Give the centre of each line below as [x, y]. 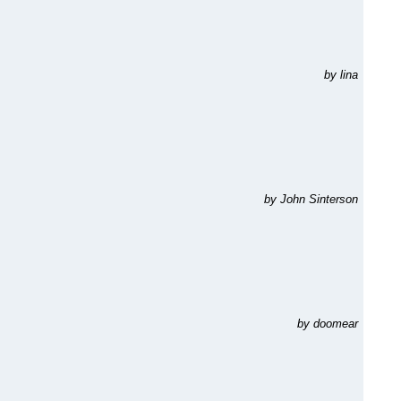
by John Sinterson [311, 199]
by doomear [328, 324]
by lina [341, 75]
